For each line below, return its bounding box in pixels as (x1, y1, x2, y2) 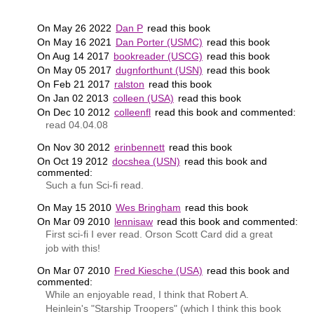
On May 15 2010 (37, 201, 114, 213)
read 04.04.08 (45, 118, 108, 130)
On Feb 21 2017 (37, 78, 113, 90)
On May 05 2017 (37, 64, 114, 76)
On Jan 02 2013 (37, 92, 111, 104)
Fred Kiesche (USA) (114, 264, 203, 276)
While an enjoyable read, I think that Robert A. (45, 288, 249, 300)
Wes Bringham (116, 201, 181, 213)
